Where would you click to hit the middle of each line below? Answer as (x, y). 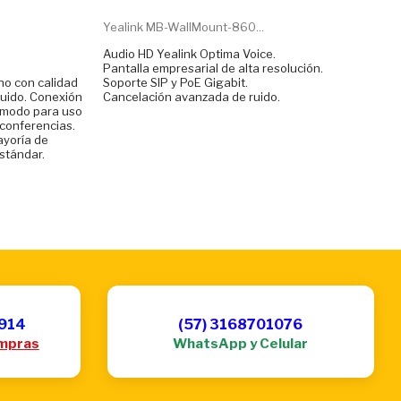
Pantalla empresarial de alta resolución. (213, 68)
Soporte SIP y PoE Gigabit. (175, 82)
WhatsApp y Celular (241, 343)
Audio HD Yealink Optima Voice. (189, 53)
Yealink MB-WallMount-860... (183, 26)
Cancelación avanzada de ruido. (191, 96)
